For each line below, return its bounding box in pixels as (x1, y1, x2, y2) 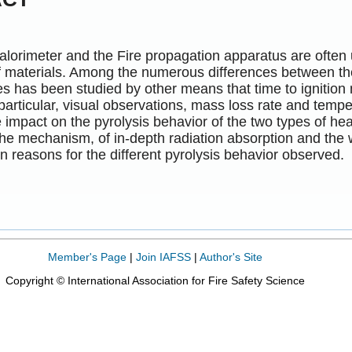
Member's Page (47, 251, 126, 264)
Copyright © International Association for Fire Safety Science (5, 274, 305, 288)
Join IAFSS (135, 251, 191, 264)
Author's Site (199, 251, 262, 264)
